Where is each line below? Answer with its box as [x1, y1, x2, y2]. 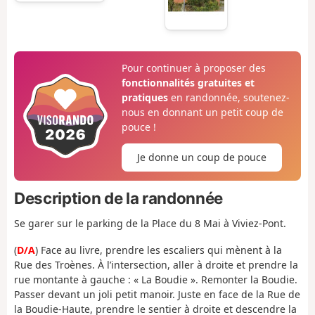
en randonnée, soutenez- [167, 91, 290, 105]
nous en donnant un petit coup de [121, 105, 283, 120]
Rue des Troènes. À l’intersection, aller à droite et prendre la [14, 258, 298, 272]
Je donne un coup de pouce [136, 150, 266, 165]
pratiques [121, 91, 168, 105]
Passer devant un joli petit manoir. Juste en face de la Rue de [14, 288, 300, 302]
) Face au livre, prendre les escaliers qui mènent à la [35, 243, 282, 257]
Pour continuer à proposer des [121, 61, 266, 75]
